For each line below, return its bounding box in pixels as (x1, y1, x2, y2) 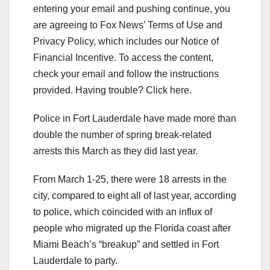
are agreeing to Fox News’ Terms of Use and (33, 20, 222, 31)
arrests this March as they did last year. (33, 146, 198, 157)
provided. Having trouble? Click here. (33, 85, 192, 96)
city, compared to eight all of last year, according (33, 190, 236, 201)
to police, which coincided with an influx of (33, 207, 212, 218)
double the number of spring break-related (33, 130, 212, 140)
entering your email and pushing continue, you (33, 4, 230, 14)
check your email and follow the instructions (33, 69, 219, 80)
